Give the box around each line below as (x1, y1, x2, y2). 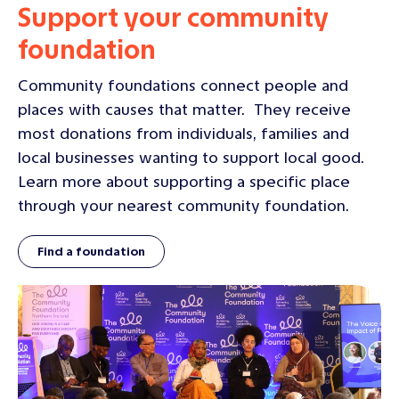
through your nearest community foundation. (18, 196, 349, 216)
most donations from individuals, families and (18, 124, 349, 144)
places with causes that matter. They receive (18, 100, 351, 120)
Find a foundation (37, 244, 145, 260)
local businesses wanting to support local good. (18, 148, 369, 168)
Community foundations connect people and (18, 76, 348, 96)
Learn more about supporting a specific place (18, 172, 350, 192)
